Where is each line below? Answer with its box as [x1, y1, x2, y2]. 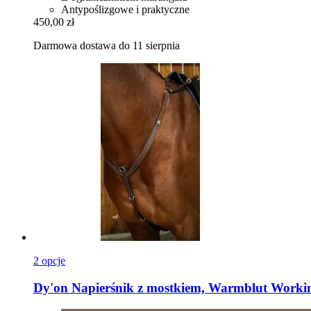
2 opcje [33, 255, 65, 267]
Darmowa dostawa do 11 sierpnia [33, 40, 180, 52]
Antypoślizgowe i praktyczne [61, 3, 190, 16]
